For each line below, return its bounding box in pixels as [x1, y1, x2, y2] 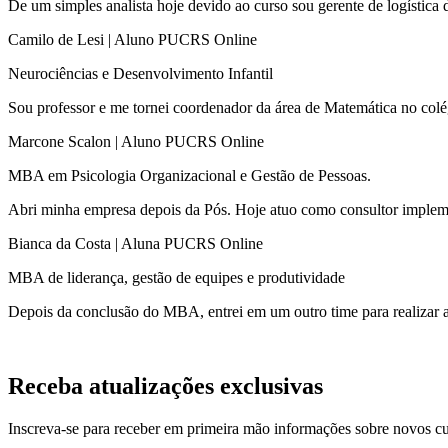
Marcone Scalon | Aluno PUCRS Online [8, 132, 264, 150]
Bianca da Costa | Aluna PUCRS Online [8, 234, 263, 252]
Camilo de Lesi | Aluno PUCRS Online [8, 30, 257, 48]
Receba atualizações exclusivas [8, 372, 323, 399]
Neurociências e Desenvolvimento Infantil [8, 64, 273, 82]
